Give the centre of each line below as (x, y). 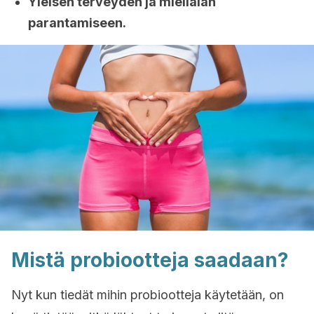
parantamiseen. (77, 23)
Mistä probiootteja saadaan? (150, 260)
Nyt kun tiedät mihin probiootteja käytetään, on (148, 295)
